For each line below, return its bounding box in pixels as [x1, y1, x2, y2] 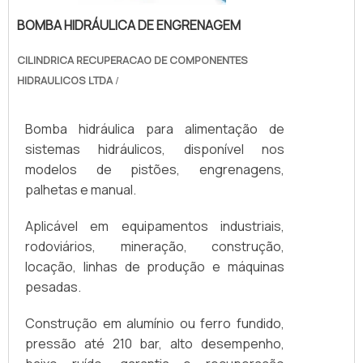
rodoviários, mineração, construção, [25, 237, 284, 256]
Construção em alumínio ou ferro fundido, [25, 314, 284, 333]
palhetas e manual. [25, 181, 136, 199]
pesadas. [25, 278, 81, 297]
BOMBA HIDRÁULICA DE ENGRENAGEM [17, 15, 241, 34]
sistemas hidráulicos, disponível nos [25, 140, 284, 159]
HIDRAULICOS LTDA [17, 73, 113, 88]
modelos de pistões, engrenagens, [25, 160, 284, 179]
